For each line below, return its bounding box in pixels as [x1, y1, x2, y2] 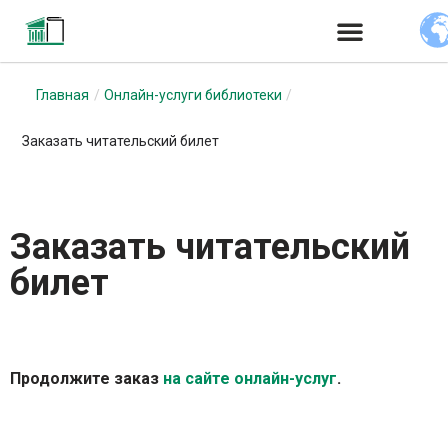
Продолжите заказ [10, 369, 163, 388]
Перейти [15, 46, 79, 65]
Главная [36, 87, 89, 103]
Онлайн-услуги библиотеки [104, 87, 282, 103]
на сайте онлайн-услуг [163, 369, 337, 388]
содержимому [15, 100, 122, 119]
